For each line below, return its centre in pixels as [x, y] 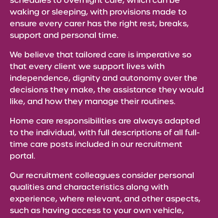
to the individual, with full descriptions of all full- [105, 133]
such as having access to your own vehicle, [97, 210]
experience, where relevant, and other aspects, [105, 199]
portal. [22, 156]
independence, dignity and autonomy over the [104, 78]
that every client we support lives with [87, 66]
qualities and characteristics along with [89, 187]
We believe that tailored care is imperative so [101, 55]
